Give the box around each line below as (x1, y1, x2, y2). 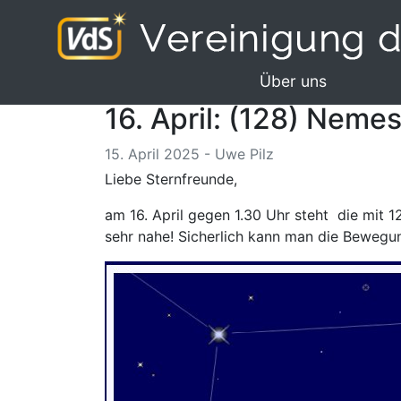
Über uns (259, 72, 327, 90)
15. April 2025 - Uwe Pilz (105, 145, 274, 163)
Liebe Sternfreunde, (105, 170, 237, 188)
